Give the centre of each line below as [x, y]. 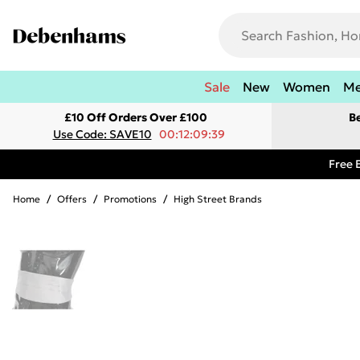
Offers [72, 199]
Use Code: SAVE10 [102, 134]
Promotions [130, 199]
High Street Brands [218, 199]
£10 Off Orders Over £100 [136, 117]
